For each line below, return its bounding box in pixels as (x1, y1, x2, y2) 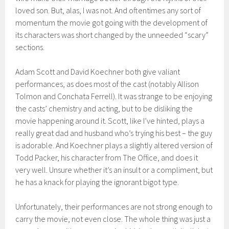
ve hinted (147, 116, 178, 126)
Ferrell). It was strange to (91, 91, 172, 102)
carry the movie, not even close (15, 214, 122, 224)
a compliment (151, 165, 198, 175)
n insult (118, 165, 141, 175)
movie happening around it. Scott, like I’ (15, 116, 147, 126)
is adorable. (15, 140, 55, 151)
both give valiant (125, 66, 180, 77)
